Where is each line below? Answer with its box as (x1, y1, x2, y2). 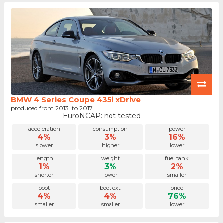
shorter (35, 171, 54, 179)
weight (101, 155, 120, 162)
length (35, 155, 53, 162)
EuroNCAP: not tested (62, 111, 141, 120)
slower (35, 142, 53, 149)
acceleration (28, 125, 60, 133)
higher (101, 142, 119, 149)
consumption (93, 125, 128, 133)
